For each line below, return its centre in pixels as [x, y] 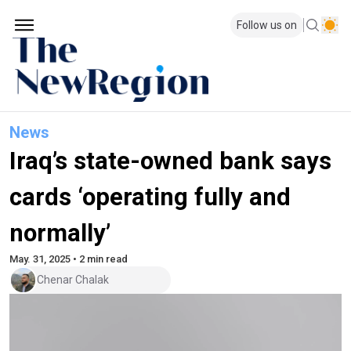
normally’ [60, 233]
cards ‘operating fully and [150, 197]
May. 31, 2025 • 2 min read [69, 259]
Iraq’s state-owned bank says [170, 161]
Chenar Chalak [73, 280]
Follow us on [267, 25]
